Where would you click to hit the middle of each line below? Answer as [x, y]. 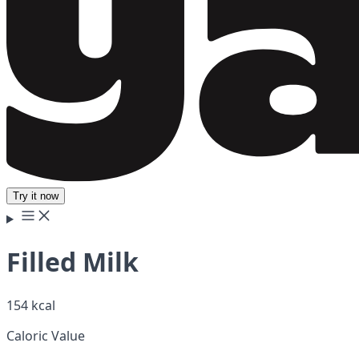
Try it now [36, 196]
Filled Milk [73, 262]
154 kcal [31, 305]
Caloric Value [46, 335]
